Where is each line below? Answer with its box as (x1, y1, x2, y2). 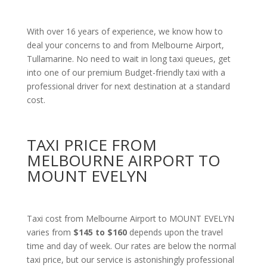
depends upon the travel (129, 226, 223, 238)
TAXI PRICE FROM (26, 134, 157, 156)
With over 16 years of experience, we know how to (26, 26, 223, 37)
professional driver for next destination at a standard (26, 80, 230, 92)
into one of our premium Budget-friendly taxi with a (26, 67, 225, 78)
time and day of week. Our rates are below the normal (26, 240, 236, 252)
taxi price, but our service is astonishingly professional (26, 254, 234, 265)
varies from (26, 226, 73, 238)
